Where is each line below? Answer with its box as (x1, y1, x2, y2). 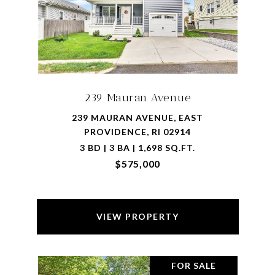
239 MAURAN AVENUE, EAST (72, 112, 203, 123)
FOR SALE (171, 260, 216, 271)
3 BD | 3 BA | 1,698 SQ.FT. (80, 142, 195, 153)
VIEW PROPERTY (96, 211, 179, 222)
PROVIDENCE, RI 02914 (84, 126, 191, 137)
